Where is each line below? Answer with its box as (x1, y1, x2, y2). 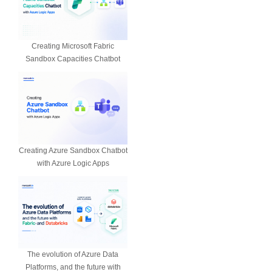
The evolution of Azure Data (27, 250, 118, 259)
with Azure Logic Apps (36, 159, 109, 168)
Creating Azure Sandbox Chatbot (18, 146, 127, 155)
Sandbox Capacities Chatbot (25, 54, 120, 63)
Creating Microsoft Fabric (32, 41, 114, 50)
